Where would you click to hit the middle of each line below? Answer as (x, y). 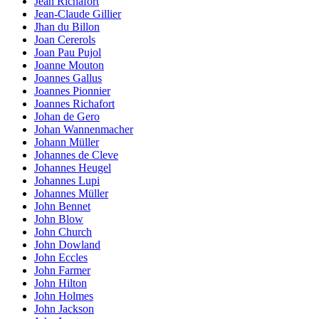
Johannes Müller (71, 193)
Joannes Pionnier (72, 90)
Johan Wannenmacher (84, 129)
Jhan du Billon (67, 26)
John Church (63, 231)
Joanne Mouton (69, 65)
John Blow (59, 219)
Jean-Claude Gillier (78, 14)
